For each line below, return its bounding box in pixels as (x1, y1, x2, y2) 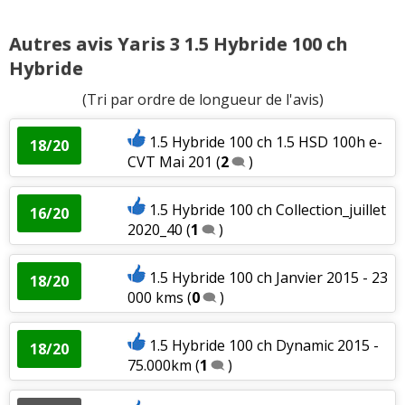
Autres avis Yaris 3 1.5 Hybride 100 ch (9, 31, 348, 56)
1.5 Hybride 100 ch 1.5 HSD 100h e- (148, 131, 382, 152)
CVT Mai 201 (127, 151, 212, 172)
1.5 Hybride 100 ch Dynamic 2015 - (148, 334, 379, 355)
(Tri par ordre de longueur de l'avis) (81, 89, 324, 109)
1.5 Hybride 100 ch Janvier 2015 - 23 (148, 267, 388, 287)
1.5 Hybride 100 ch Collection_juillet (148, 199, 386, 220)
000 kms (127, 287, 184, 307)
